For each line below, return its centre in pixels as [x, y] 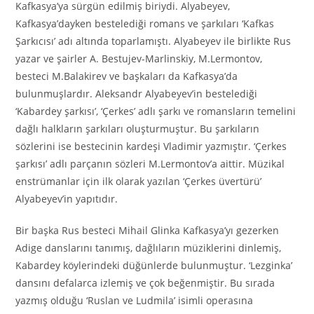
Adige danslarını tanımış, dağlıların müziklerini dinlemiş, [149, 247]
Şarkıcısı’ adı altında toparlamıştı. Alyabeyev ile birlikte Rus [153, 41]
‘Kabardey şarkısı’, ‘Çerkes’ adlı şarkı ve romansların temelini [156, 111]
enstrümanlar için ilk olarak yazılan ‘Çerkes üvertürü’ [139, 181]
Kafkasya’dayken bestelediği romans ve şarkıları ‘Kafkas [145, 23]
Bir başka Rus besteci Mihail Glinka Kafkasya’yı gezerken [148, 230]
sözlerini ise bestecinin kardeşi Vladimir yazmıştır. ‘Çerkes [151, 146]
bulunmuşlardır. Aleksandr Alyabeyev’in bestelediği [137, 93]
